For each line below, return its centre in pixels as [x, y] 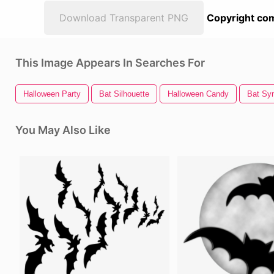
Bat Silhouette [124, 94]
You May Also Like [63, 130]
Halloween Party [52, 94]
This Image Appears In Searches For [110, 63]
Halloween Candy [198, 94]
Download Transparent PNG [124, 18]
